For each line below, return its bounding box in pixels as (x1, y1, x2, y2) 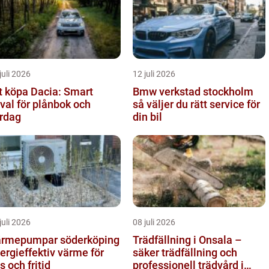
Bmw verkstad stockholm (133, 85, 253, 98)
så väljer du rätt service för (133, 97, 260, 110)
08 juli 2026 (133, 217, 175, 227)
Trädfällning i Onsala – (133, 233, 242, 246)
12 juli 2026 (133, 68, 175, 79)
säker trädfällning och (133, 246, 237, 259)
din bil (133, 110, 162, 123)
